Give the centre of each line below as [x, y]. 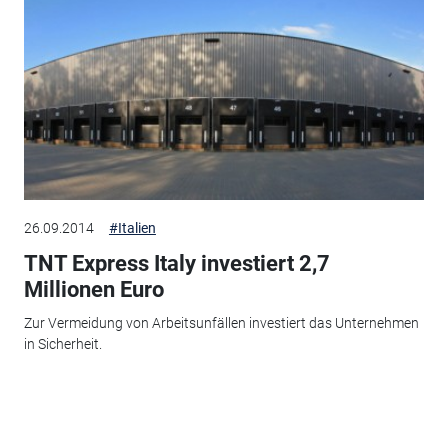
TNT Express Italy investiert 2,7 [176, 263]
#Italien [132, 227]
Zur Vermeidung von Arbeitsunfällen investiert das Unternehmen [221, 323]
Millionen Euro [93, 289]
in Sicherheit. [62, 344]
